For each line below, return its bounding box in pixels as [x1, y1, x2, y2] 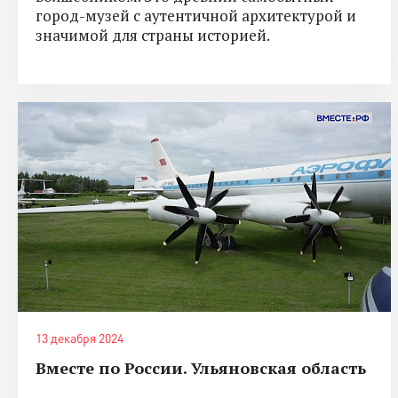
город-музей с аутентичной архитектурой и [36, 4, 356, 26]
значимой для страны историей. [36, 24, 270, 45]
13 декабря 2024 [36, 330, 123, 346]
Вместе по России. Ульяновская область [36, 356, 366, 378]
